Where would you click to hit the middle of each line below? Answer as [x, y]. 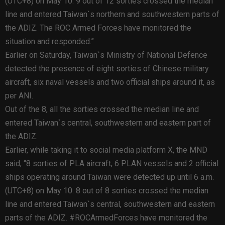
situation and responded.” [49, 41]
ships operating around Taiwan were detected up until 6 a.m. [109, 177]
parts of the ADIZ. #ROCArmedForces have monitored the [106, 217]
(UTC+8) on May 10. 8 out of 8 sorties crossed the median [107, 190]
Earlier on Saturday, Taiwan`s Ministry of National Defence [106, 55]
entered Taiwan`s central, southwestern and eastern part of [108, 123]
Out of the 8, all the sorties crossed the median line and [102, 109]
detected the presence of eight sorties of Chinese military [107, 68]
